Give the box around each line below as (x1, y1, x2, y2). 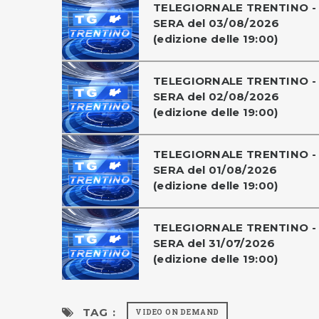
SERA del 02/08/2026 (153, 90, 280, 103)
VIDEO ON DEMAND (135, 308, 220, 317)
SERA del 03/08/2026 (153, 16, 280, 30)
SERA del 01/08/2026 (153, 163, 278, 177)
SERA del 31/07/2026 (153, 236, 276, 250)
